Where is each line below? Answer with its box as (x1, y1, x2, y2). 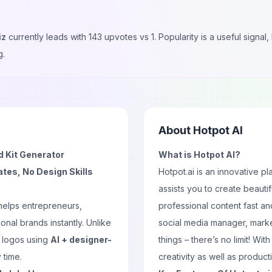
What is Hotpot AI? (158, 149, 240, 160)
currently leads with (8, 32, 89, 42)
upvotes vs (102, 32, 151, 42)
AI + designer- (50, 234, 112, 245)
